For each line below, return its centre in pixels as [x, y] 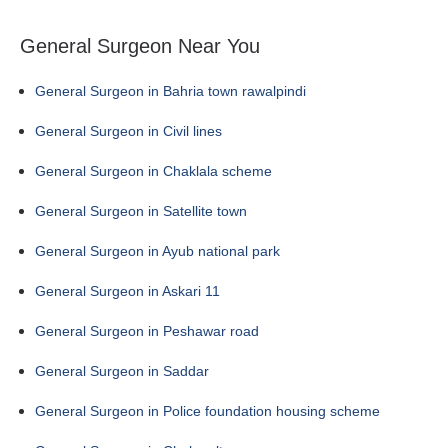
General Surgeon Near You [140, 46]
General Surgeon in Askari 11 [127, 291]
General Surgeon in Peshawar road [147, 331]
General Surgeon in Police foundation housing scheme [207, 411]
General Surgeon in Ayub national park [157, 251]
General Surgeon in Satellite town [141, 211]
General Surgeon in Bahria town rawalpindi [170, 91]
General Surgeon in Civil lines [128, 131]
